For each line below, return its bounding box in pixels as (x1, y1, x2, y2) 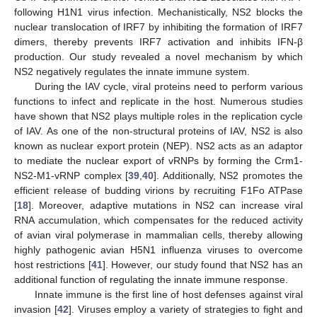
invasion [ (14, 304, 57, 316)
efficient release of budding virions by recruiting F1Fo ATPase (14, 185, 303, 197)
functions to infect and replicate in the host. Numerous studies (14, 96, 303, 108)
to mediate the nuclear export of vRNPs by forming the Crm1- (14, 155, 303, 167)
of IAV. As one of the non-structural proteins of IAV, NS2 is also (14, 125, 303, 137)
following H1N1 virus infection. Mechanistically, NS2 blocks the (14, 6, 303, 18)
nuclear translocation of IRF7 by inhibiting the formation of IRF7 (14, 21, 303, 33)
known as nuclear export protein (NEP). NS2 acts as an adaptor (14, 140, 303, 152)
